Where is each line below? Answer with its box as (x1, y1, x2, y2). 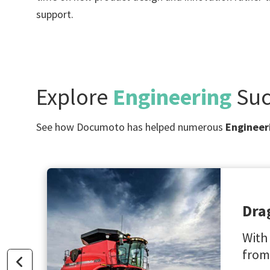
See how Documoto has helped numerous (36, 120, 225, 134)
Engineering (113, 82, 231, 111)
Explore (36, 82, 113, 111)
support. (36, 7, 74, 21)
